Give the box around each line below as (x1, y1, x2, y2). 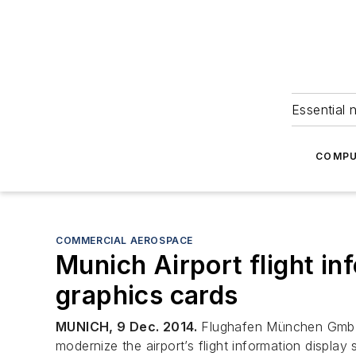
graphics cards (56, 280, 238, 311)
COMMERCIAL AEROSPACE (56, 234, 193, 246)
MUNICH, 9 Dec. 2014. (56, 319, 197, 335)
